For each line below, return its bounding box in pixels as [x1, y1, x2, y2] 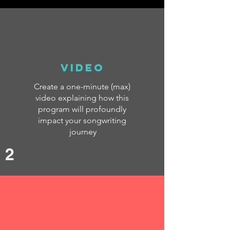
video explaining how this [35, 93, 129, 103]
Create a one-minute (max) [33, 82, 130, 91]
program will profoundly [37, 104, 126, 114]
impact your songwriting [37, 116, 126, 125]
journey [67, 127, 97, 137]
